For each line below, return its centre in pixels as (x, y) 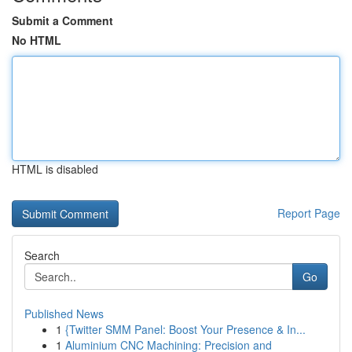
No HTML (37, 40)
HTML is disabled (55, 169)
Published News (64, 313)
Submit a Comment (62, 20)
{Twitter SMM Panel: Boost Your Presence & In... (185, 329)
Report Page (309, 213)
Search (42, 255)
